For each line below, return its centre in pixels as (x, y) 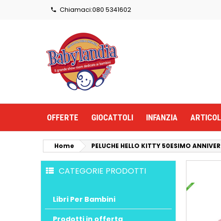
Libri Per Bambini (84, 199)
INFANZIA (162, 117)
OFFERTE (63, 117)
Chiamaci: (74, 10)
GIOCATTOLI (112, 117)
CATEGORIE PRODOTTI (102, 171)
